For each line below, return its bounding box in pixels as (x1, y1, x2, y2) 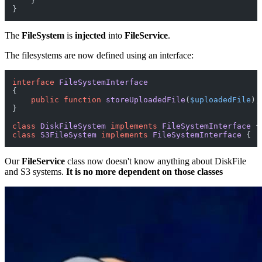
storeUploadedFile (106, 95, 185, 105)
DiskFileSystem (40, 122, 106, 131)
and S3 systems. (5, 167, 66, 177)
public (31, 95, 59, 105)
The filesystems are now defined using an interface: (5, 50, 194, 61)
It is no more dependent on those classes (66, 167, 223, 177)
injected (75, 30, 106, 41)
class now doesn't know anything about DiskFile (65, 156, 246, 167)
